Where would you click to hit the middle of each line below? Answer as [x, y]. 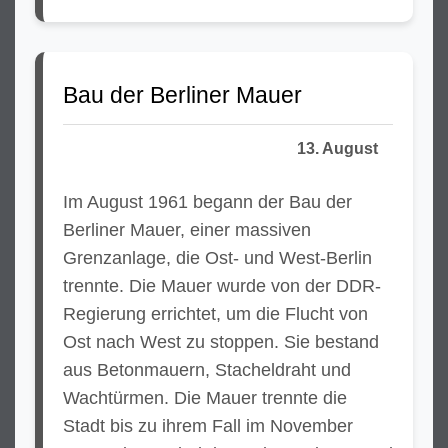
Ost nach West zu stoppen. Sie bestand [221, 342]
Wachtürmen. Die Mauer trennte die [205, 398]
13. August [337, 148]
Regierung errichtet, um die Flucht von [215, 314]
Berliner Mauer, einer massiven [187, 230]
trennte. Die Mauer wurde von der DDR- [222, 286]
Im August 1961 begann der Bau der [207, 202]
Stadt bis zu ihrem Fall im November [208, 426]
